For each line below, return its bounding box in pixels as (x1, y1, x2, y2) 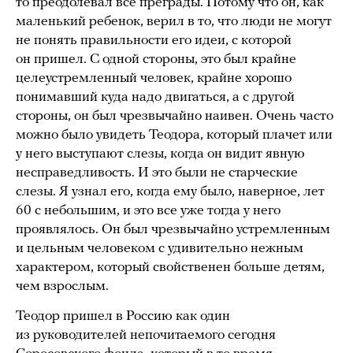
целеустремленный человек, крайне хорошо (16, 71, 292, 87)
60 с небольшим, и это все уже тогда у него (16, 203, 281, 219)
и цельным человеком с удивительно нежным (16, 241, 303, 257)
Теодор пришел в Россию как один (16, 309, 230, 325)
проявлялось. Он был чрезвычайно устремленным (16, 222, 330, 238)
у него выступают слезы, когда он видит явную (16, 147, 305, 162)
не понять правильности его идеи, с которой (16, 33, 292, 49)
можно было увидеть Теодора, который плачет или (16, 128, 333, 143)
